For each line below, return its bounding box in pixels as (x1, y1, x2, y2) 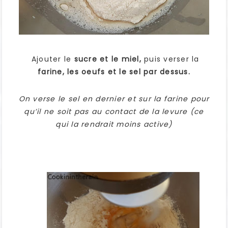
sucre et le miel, (74, 54, 141, 65)
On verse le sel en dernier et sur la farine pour (18, 94, 210, 104)
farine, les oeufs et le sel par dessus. (38, 67, 190, 77)
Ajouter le (28, 54, 74, 65)
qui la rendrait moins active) (55, 119, 173, 130)
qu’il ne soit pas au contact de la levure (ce (24, 106, 204, 117)
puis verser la (141, 54, 199, 65)
